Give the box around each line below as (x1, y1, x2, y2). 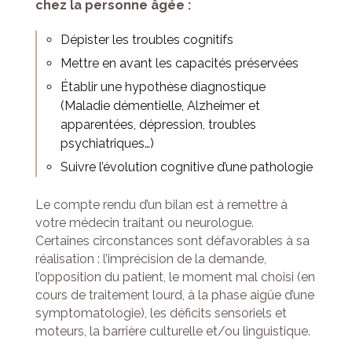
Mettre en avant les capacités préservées (60, 56, 299, 71)
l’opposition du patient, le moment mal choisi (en (35, 269, 315, 285)
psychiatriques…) (60, 136, 154, 152)
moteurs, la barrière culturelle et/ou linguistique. (35, 324, 310, 339)
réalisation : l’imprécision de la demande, (35, 251, 266, 267)
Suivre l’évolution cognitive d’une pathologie (60, 159, 313, 175)
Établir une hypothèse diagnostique (60, 79, 266, 95)
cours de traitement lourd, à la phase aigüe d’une (35, 288, 314, 303)
